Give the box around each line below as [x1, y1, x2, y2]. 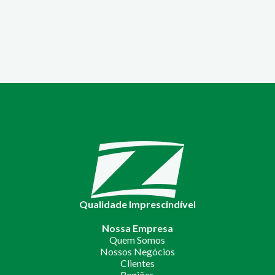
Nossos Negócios [99, 246, 175, 257]
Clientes [120, 257, 155, 269]
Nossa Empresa [101, 222, 173, 234]
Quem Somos [109, 234, 166, 246]
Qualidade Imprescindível [79, 198, 196, 210]
